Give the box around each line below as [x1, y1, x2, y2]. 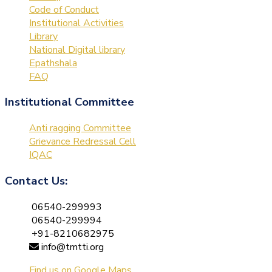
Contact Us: [5, 172, 67, 189]
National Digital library [29, 42, 125, 56]
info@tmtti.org [41, 240, 104, 254]
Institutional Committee [5, 94, 134, 110]
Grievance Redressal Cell [29, 135, 136, 149]
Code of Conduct [29, 2, 99, 16]
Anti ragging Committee [29, 121, 131, 135]
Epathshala [29, 56, 77, 70]
